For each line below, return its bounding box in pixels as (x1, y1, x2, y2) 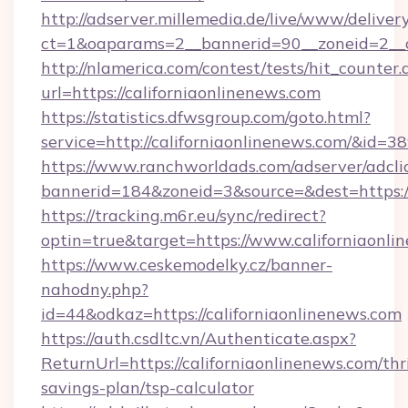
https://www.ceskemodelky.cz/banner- (41, 254, 332, 275)
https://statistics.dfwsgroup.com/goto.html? (41, 107, 371, 127)
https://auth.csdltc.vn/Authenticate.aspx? (41, 328, 356, 349)
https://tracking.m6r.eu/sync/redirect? (41, 205, 326, 226)
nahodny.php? (41, 279, 148, 300)
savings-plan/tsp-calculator (41, 377, 254, 398)
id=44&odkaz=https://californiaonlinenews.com (41, 303, 402, 324)
